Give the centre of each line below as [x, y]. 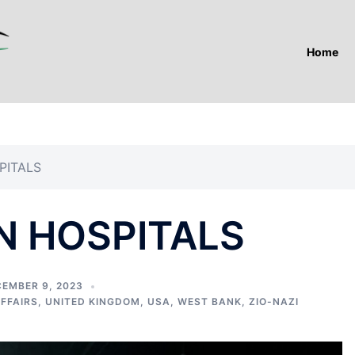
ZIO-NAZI [274, 302]
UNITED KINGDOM [93, 302]
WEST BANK [210, 302]
